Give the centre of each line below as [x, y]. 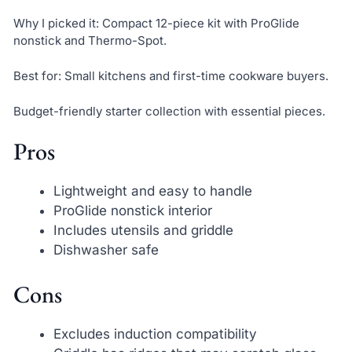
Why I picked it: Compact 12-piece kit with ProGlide [156, 24]
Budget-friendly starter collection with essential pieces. [169, 111]
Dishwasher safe [106, 250]
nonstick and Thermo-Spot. [90, 41]
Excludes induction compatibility [155, 334]
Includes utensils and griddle [143, 231]
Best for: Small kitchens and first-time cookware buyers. [170, 75]
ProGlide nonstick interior [132, 211]
